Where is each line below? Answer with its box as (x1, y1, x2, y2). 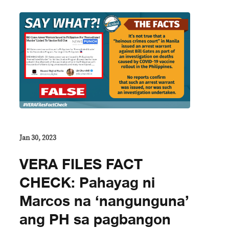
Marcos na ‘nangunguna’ (19, 189, 189, 213)
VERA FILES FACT (19, 152, 143, 176)
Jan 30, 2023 (19, 134, 56, 142)
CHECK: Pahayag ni (19, 171, 155, 195)
